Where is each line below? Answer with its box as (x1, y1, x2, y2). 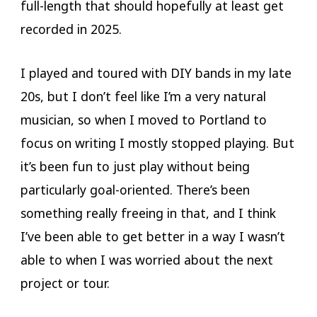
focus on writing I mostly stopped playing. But (20, 134, 294, 151)
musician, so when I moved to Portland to (20, 110, 267, 128)
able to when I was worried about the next (20, 250, 273, 268)
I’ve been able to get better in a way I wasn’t (20, 227, 285, 245)
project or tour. (20, 274, 113, 292)
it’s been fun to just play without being (20, 157, 250, 175)
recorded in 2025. (20, 21, 125, 38)
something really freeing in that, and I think (20, 204, 276, 221)
